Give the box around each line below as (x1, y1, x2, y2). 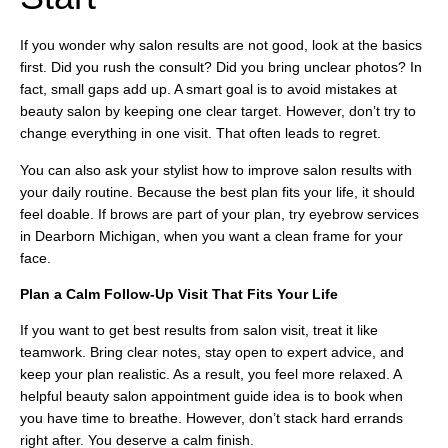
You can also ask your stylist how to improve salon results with (20, 161, 412, 178)
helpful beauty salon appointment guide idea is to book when (20, 388, 403, 405)
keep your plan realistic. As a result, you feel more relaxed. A (20, 366, 401, 383)
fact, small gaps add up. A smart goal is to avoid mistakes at (20, 81, 397, 98)
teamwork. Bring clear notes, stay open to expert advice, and (20, 344, 404, 361)
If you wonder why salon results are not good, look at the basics (20, 37, 422, 54)
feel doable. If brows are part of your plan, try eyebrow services (20, 205, 419, 222)
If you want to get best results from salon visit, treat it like (20, 322, 378, 339)
